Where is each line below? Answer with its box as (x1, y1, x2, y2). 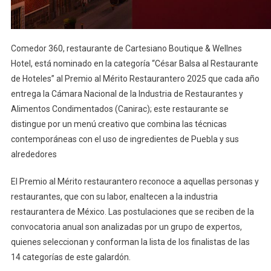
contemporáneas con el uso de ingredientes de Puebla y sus (10, 134, 239, 145)
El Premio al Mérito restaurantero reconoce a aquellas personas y (10, 177, 259, 187)
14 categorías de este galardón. (10, 252, 131, 263)
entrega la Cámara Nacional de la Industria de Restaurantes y (10, 89, 243, 99)
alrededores (10, 149, 57, 160)
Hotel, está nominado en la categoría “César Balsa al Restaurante (10, 59, 258, 69)
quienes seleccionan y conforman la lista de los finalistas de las (10, 237, 250, 247)
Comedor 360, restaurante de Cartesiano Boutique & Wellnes (10, 44, 242, 54)
